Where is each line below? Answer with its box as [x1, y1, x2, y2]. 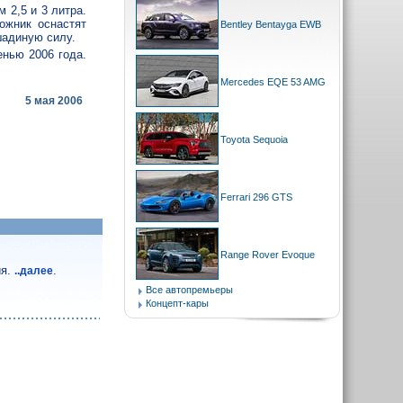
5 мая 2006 [25, 94, 84, 107]
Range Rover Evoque [220, 249, 315, 260]
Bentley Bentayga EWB [220, 19, 321, 30]
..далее [14, 264, 54, 277]
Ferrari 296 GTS [220, 192, 292, 202]
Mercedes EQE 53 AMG [220, 76, 326, 87]
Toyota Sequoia [220, 134, 288, 145]
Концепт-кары [146, 298, 209, 309]
